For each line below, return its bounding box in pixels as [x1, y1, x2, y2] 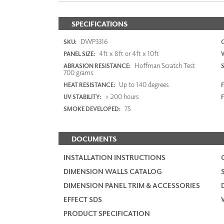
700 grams [63, 68, 93, 77]
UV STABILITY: [63, 93, 101, 101]
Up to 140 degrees [117, 80, 168, 89]
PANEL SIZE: [63, 50, 95, 58]
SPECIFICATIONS [71, 19, 127, 28]
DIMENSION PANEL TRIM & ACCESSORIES [63, 181, 200, 190]
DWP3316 [79, 37, 108, 46]
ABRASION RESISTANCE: [63, 62, 130, 70]
